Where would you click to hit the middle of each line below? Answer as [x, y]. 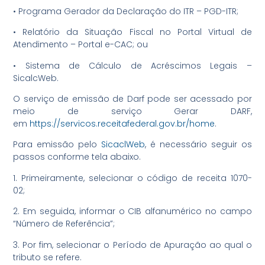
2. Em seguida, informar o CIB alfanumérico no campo [132, 211]
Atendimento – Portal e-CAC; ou [81, 45]
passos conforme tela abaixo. [77, 157]
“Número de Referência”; [64, 224]
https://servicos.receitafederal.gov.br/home [122, 123]
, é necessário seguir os [198, 145]
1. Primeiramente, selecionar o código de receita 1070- [132, 178]
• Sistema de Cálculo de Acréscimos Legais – [132, 65]
